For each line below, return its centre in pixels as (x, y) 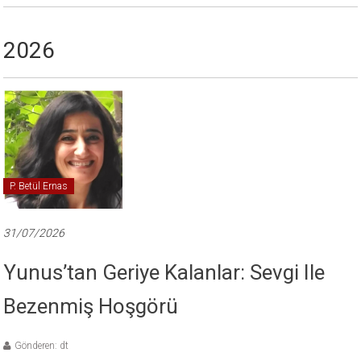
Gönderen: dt (42, 345)
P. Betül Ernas (39, 186)
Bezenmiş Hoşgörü (91, 306)
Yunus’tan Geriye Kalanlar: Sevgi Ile (164, 272)
